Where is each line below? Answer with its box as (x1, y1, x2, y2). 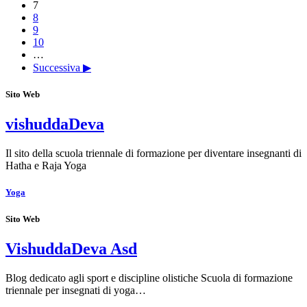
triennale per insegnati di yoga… (5, 284, 146, 296)
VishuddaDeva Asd (5, 239, 137, 258)
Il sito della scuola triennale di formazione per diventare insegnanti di (5, 147, 302, 160)
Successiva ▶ (33, 62, 91, 73)
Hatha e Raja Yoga (5, 160, 86, 172)
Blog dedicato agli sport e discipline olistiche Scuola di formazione (5, 271, 293, 284)
